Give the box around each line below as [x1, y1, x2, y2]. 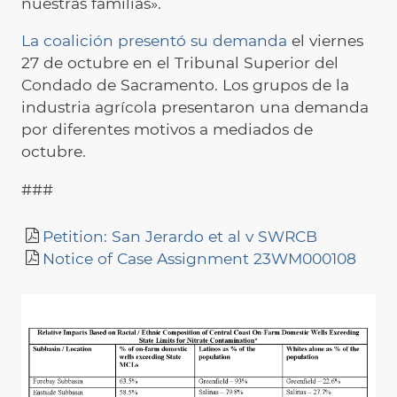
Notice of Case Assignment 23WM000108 [43, 248, 356, 268]
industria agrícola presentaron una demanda [21, 97, 369, 117]
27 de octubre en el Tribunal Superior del [21, 53, 339, 73]
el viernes [287, 31, 363, 51]
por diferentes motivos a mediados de [21, 120, 313, 139]
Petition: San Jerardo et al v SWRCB [43, 226, 317, 245]
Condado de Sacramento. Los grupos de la [21, 75, 349, 95]
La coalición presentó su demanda [21, 31, 287, 51]
